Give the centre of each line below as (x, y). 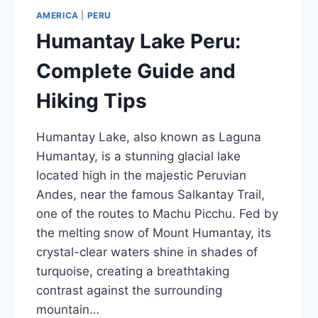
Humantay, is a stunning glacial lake (138, 156)
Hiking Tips (91, 100)
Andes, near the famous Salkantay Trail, (150, 194)
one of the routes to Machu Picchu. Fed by (157, 213)
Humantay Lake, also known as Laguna (148, 137)
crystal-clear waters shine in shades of (147, 252)
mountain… (67, 309)
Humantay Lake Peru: (138, 41)
